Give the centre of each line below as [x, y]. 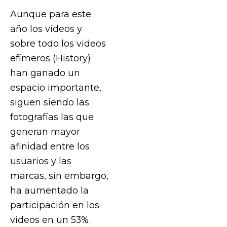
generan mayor [45, 131]
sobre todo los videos [58, 43]
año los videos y [46, 28]
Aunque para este [51, 14]
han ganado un [45, 72]
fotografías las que [52, 117]
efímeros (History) [50, 58]
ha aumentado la [49, 190]
